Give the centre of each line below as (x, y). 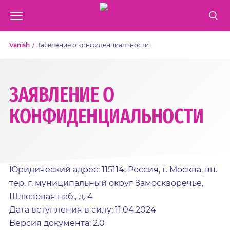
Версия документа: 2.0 (57, 223)
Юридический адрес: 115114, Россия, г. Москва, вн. (113, 170)
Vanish (20, 45)
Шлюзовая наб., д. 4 (51, 196)
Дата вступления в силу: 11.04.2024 (83, 210)
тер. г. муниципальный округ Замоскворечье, (106, 183)
